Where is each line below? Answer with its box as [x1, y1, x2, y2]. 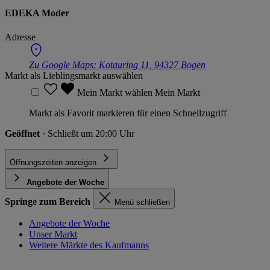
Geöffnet [5, 128, 42, 139]
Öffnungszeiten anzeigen [10, 157, 96, 167]
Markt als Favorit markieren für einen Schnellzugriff [29, 107, 227, 118]
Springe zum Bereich [5, 196, 90, 207]
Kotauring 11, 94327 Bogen [99, 59, 206, 70]
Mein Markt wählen [77, 87, 155, 98]
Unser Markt [29, 228, 77, 239]
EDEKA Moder [5, 8, 69, 19]
